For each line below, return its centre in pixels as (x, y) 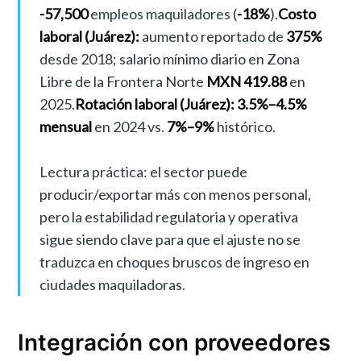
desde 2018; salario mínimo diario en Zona (169, 58)
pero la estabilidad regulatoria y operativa (168, 216)
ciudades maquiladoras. (112, 284)
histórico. (245, 126)
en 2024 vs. (129, 126)
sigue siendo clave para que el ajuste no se (170, 239)
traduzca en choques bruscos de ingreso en (174, 261)
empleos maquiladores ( (162, 13)
